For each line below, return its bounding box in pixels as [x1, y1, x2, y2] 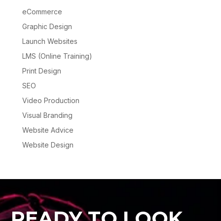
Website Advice [22, 126, 74, 135]
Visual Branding [22, 111, 73, 120]
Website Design [22, 141, 74, 149]
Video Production [22, 96, 79, 105]
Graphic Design [22, 22, 72, 31]
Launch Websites [22, 37, 77, 46]
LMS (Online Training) [22, 52, 92, 61]
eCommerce [22, 7, 62, 16]
